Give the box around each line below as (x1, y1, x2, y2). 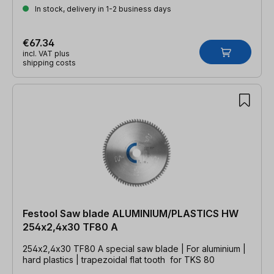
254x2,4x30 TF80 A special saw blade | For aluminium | (23, 243, 246, 254)
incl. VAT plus (23, 48, 70, 58)
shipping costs (23, 57, 76, 67)
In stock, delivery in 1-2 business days (33, 4, 171, 13)
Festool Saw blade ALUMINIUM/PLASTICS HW (23, 207, 239, 220)
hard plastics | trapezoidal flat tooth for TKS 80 (23, 254, 215, 265)
